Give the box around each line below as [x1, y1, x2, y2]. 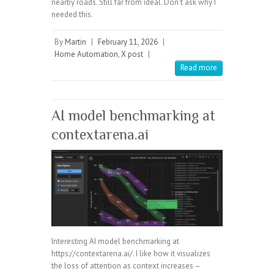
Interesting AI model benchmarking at [51, 236, 179, 247]
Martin [65, 36, 86, 47]
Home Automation [54, 48, 118, 59]
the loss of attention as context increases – [51, 261, 200, 272]
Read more [180, 62, 217, 73]
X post [121, 48, 143, 59]
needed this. [51, 9, 93, 20]
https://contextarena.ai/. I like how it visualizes [51, 248, 210, 259]
